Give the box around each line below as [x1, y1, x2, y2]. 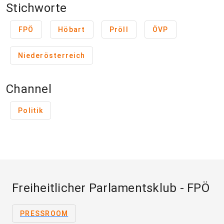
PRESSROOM [20, 209, 68, 218]
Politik [18, 106, 43, 115]
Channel [6, 82, 51, 96]
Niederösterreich [18, 51, 85, 60]
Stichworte [6, 1, 67, 15]
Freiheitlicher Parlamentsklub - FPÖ [12, 181, 209, 195]
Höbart [58, 25, 85, 34]
